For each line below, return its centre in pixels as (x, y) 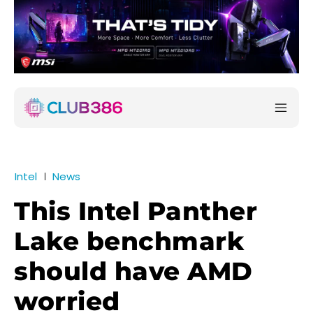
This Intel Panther (136, 211)
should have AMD (133, 271)
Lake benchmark (129, 241)
